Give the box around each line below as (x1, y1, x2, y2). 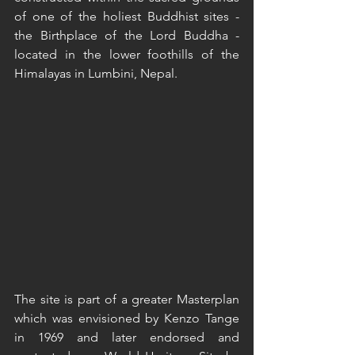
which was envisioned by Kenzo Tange (14, 311, 239, 326)
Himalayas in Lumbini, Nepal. (14, 66, 184, 81)
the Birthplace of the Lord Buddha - (14, 28, 239, 43)
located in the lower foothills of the (14, 47, 239, 62)
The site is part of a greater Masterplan (14, 292, 239, 307)
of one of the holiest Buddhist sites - (14, 9, 239, 24)
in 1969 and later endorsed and (14, 330, 239, 345)
